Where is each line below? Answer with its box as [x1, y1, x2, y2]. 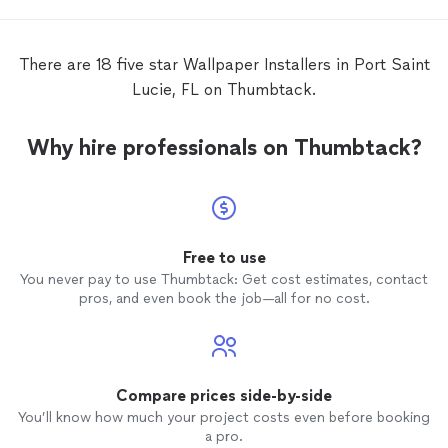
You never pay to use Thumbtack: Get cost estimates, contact [20, 271, 428, 289]
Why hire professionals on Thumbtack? [26, 134, 422, 162]
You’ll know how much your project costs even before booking [18, 409, 430, 427]
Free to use [182, 248, 266, 268]
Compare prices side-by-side [116, 386, 332, 406]
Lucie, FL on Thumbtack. [132, 80, 316, 100]
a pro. [205, 428, 243, 446]
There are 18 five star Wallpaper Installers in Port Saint [18, 55, 430, 75]
